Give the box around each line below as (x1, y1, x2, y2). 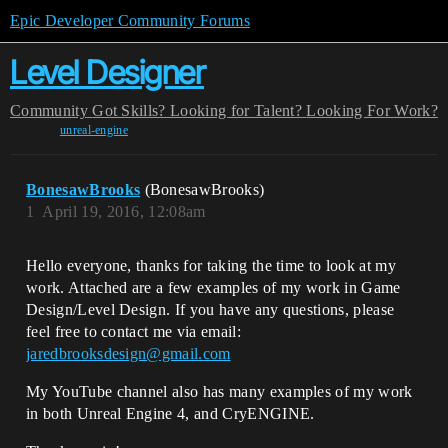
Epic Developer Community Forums (10, 12, 250, 29)
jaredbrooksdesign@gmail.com (26, 345, 231, 362)
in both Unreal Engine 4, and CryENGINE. (26, 405, 315, 422)
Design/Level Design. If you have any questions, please (26, 301, 395, 318)
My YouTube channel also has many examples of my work (26, 383, 413, 400)
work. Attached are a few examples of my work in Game (26, 279, 401, 296)
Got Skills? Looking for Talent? (92, 102, 303, 119)
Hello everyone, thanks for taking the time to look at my (26, 257, 396, 274)
